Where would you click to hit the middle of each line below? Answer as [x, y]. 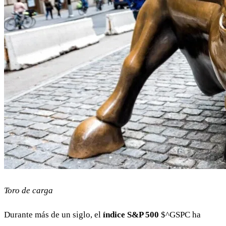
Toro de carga [29, 191]
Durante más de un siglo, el [53, 215]
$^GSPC [176, 215]
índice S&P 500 [132, 215]
